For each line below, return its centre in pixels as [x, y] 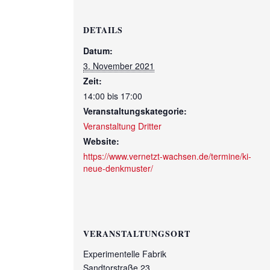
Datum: [98, 50]
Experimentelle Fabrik [125, 253]
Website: [101, 141]
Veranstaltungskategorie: [135, 111]
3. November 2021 [119, 65]
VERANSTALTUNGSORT [137, 233]
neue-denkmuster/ [118, 168]
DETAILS [103, 30]
